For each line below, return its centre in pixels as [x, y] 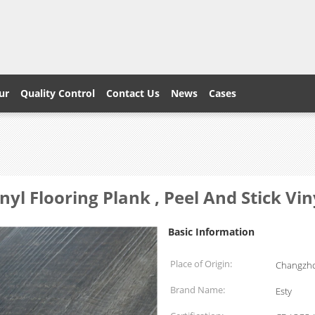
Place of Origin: [201, 264]
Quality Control [58, 93]
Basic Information [211, 232]
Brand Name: [198, 290]
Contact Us [133, 93]
